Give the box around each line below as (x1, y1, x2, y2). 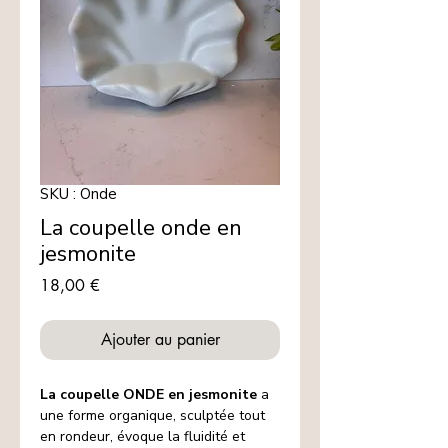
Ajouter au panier (100, 329, 220, 351)
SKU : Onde (40, 184, 117, 205)
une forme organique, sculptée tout (40, 406, 265, 426)
